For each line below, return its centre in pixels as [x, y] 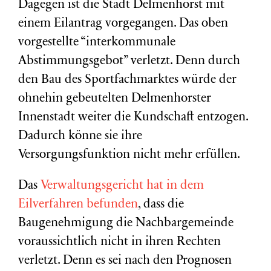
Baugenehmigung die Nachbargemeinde [126, 224]
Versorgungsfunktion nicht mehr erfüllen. [129, 155]
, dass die [161, 205]
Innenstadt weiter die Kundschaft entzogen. [133, 118]
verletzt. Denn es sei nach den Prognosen [125, 261]
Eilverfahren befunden [78, 205]
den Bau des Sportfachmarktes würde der [127, 80]
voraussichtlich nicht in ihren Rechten [119, 242]
